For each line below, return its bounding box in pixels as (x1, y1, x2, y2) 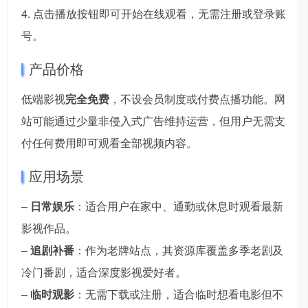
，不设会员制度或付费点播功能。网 (109, 91, 285, 107)
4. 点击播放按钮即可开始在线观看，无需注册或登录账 (21, 5, 286, 22)
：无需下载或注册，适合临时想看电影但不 (74, 286, 283, 302)
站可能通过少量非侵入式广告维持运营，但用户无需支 (21, 113, 285, 129)
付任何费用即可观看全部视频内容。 (21, 135, 197, 151)
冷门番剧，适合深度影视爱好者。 (21, 264, 186, 280)
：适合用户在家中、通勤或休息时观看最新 (74, 198, 283, 214)
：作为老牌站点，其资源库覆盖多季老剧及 (74, 242, 283, 258)
